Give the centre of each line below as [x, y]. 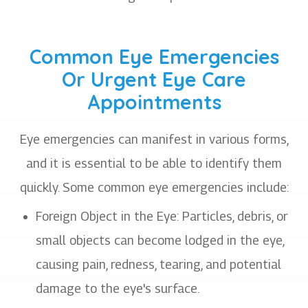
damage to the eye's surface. [118, 288]
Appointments [154, 102]
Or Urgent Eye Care [154, 79]
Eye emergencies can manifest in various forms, [154, 139]
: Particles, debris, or [233, 216]
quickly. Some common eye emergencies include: [154, 187]
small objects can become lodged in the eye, [160, 240]
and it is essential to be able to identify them [154, 163]
